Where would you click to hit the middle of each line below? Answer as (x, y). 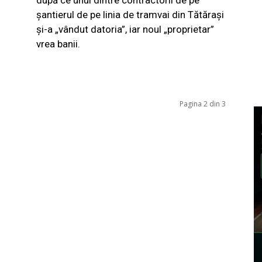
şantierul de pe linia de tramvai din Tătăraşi (130, 14)
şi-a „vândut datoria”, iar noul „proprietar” (125, 29)
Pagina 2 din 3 (203, 104)
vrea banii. (58, 44)
